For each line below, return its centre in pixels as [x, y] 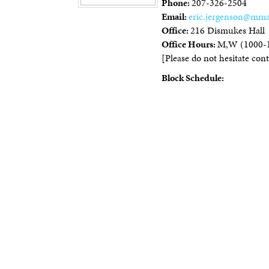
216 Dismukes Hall [227, 30]
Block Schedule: [192, 78]
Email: [175, 17]
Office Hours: [189, 44]
